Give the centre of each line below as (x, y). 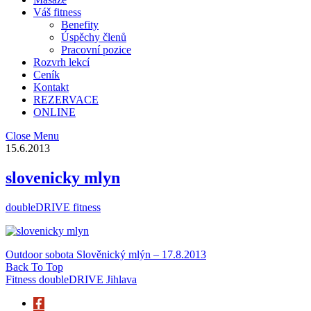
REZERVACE (66, 99)
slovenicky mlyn (63, 177)
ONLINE (54, 112)
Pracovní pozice (96, 49)
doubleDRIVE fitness (53, 207)
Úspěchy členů (94, 37)
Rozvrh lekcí (61, 62)
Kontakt (51, 87)
